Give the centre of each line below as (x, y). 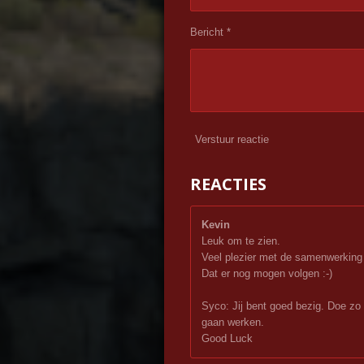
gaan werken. (233, 323)
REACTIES (228, 184)
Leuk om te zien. (241, 241)
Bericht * (210, 32)
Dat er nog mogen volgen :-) (267, 274)
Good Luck (227, 339)
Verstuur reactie (232, 139)
